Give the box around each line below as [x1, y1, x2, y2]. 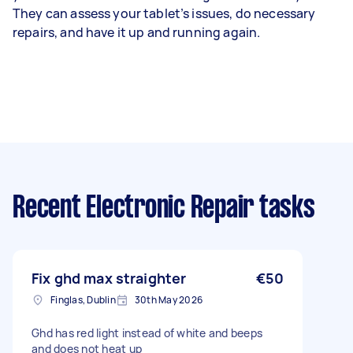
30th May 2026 [134, 293, 203, 307]
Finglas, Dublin [50, 293, 116, 307]
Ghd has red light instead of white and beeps [32, 325, 262, 340]
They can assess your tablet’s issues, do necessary [13, 5, 316, 22]
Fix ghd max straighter [32, 269, 187, 288]
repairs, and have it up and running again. [13, 24, 263, 41]
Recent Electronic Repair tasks [13, 195, 315, 223]
